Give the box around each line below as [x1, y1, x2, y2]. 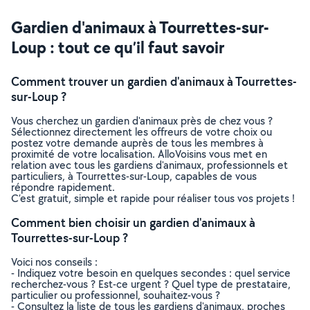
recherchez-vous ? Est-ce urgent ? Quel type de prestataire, [11, 277, 291, 291]
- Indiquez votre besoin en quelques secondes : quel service [11, 266, 291, 280]
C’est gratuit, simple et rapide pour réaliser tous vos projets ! [11, 191, 295, 206]
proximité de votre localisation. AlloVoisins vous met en [11, 147, 267, 161]
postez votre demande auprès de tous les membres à [11, 136, 264, 150]
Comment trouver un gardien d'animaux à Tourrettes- [11, 73, 297, 89]
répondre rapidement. [11, 180, 115, 194]
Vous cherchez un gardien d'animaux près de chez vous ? [11, 113, 273, 128]
